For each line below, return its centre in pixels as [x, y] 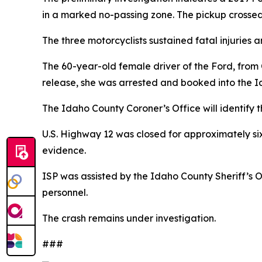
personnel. [65, 193]
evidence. [64, 151]
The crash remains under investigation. [129, 218]
